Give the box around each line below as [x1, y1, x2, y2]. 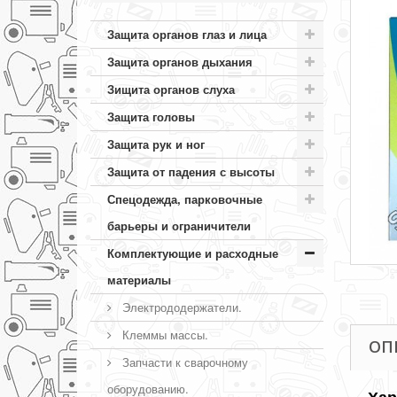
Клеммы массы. [119, 326, 208, 343]
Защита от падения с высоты [107, 163, 275, 180]
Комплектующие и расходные [107, 245, 278, 261]
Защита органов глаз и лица [107, 26, 267, 43]
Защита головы [107, 108, 195, 125]
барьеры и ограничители [107, 217, 251, 234]
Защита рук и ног [107, 136, 205, 152]
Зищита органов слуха [107, 81, 235, 97]
